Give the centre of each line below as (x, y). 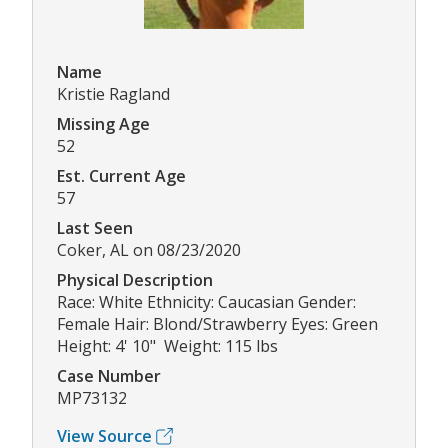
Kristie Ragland (113, 94)
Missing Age (103, 124)
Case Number (109, 376)
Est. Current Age (121, 176)
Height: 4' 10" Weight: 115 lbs (167, 346)
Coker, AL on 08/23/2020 (149, 250)
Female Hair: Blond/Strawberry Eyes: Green (217, 324)
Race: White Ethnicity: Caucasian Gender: (206, 302)
